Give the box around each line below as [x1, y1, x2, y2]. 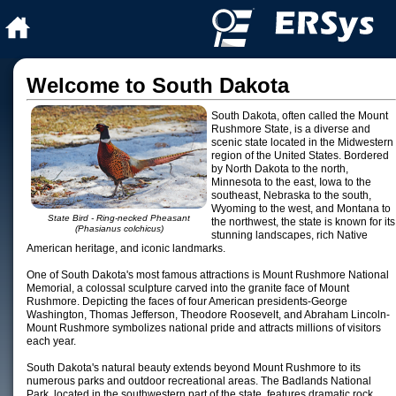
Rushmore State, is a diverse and [211, 123, 370, 135]
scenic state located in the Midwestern [211, 136, 393, 148]
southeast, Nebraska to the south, [211, 189, 371, 202]
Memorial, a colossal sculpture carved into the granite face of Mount [27, 282, 349, 294]
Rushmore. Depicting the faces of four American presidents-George [27, 295, 347, 308]
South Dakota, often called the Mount [211, 110, 388, 122]
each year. [27, 335, 76, 347]
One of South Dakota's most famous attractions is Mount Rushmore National [27, 269, 389, 281]
